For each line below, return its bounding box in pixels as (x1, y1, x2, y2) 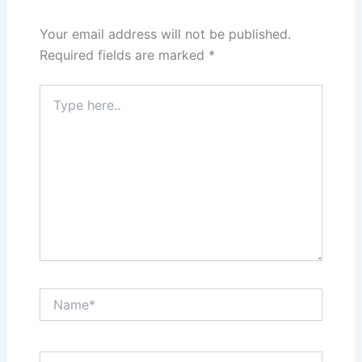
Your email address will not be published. (39, 26, 291, 43)
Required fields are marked (39, 47, 208, 64)
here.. (38, 101, 69, 116)
